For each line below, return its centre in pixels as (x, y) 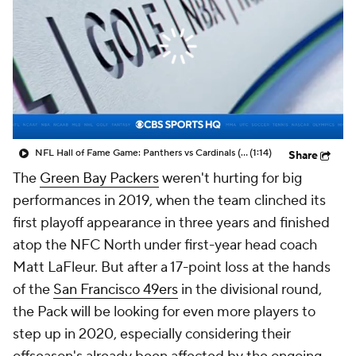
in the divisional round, (250, 290)
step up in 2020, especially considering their (152, 334)
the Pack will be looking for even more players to (164, 312)
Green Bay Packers (99, 178)
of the (33, 290)
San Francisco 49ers (116, 290)
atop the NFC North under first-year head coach (165, 245)
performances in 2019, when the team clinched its (169, 201)
